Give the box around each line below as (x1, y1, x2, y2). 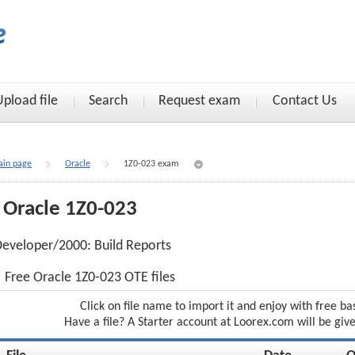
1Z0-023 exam (124, 159, 179, 169)
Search (89, 94, 128, 109)
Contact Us (273, 94, 337, 109)
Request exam (158, 94, 240, 109)
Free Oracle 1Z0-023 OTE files (5, 270, 175, 285)
